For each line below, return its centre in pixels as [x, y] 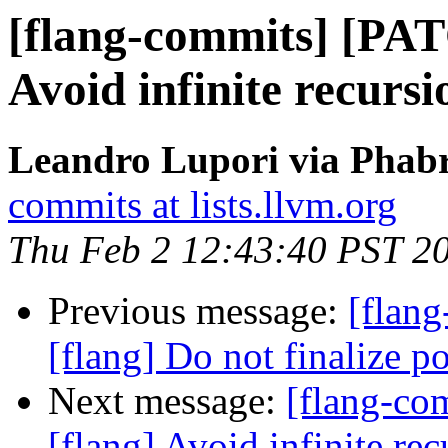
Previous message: [198, 311]
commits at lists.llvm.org [202, 205]
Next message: [167, 401]
